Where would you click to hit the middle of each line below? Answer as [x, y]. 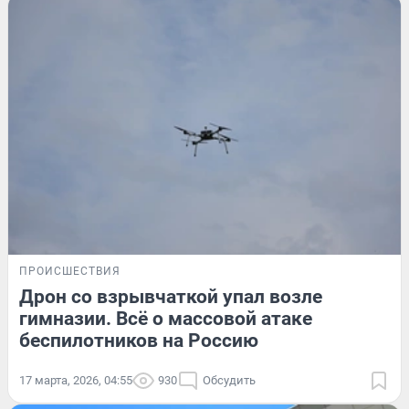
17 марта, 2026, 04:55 [76, 380]
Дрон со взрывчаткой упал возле [171, 296]
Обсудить [229, 380]
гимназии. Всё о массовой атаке [166, 318]
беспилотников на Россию [139, 340]
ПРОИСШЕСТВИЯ [70, 271]
